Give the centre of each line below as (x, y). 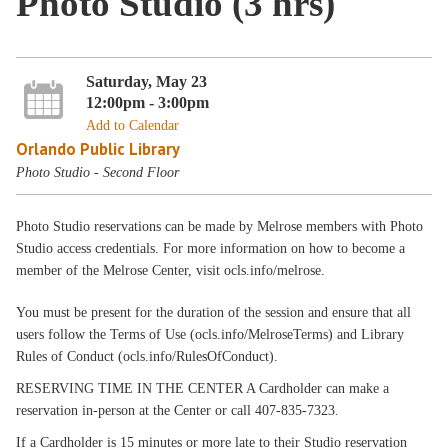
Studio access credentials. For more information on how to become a (211, 248)
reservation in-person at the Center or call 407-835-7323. (178, 410)
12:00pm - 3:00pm (147, 102)
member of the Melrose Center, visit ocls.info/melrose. (171, 270)
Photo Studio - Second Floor (98, 172)
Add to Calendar (132, 125)
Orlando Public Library (98, 148)
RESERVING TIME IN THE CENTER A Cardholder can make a (203, 388)
